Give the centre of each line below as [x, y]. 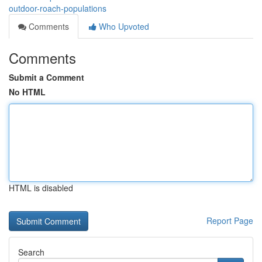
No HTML [27, 92]
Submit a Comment [46, 77]
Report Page [230, 220]
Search [31, 252]
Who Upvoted [123, 26]
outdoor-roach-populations [58, 8]
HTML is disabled [41, 188]
